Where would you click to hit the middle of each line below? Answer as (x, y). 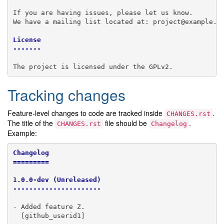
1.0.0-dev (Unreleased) (57, 179)
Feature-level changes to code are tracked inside (86, 113)
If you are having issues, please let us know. (103, 12)
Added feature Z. (51, 206)
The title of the (31, 123)
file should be (126, 123)
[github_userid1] (49, 215)
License (27, 39)
